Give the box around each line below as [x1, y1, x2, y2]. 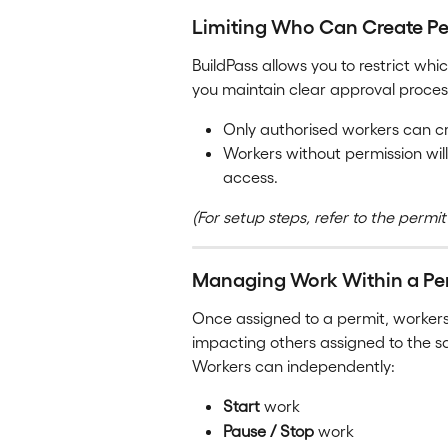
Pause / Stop [223, 420, 314, 440]
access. [223, 167, 278, 187]
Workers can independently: [192, 355, 395, 375]
